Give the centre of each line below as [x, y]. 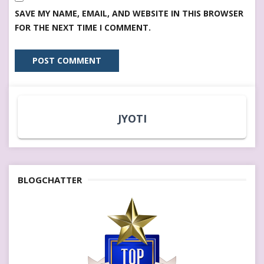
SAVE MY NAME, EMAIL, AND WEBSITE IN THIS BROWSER [129, 13]
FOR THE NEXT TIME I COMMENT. [83, 27]
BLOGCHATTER [50, 179]
